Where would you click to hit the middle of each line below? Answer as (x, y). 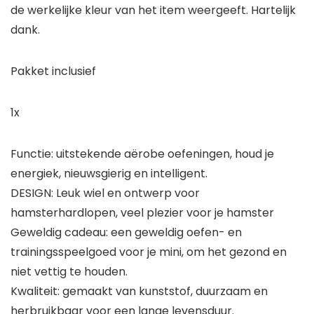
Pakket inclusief (53, 71)
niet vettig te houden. (69, 272)
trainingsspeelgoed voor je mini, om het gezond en (149, 252)
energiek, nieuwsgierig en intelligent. (109, 174)
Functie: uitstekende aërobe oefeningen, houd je (142, 154)
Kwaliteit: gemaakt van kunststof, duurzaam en (139, 292)
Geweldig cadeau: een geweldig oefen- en (126, 233)
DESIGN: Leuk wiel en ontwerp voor (105, 193)
